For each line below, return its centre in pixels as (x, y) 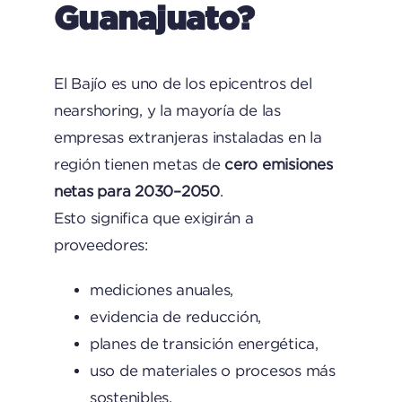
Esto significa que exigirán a (153, 218)
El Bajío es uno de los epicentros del (183, 83)
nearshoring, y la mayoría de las (167, 110)
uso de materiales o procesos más (212, 371)
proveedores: (100, 245)
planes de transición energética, (204, 344)
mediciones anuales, (162, 290)
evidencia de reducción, (175, 317)
